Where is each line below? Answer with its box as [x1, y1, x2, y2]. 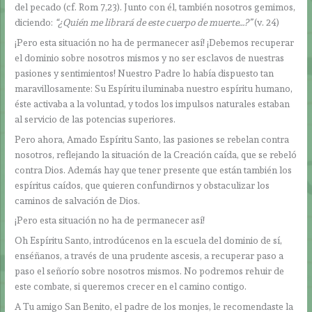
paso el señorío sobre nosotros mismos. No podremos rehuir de [15, 265, 285, 277]
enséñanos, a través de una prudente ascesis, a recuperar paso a [15, 250, 284, 262]
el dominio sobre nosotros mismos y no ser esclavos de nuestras [15, 52, 285, 63]
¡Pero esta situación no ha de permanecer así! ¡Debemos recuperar [15, 36, 295, 48]
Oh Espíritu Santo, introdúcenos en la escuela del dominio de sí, [15, 235, 283, 247]
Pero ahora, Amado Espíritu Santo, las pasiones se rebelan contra [15, 133, 290, 145]
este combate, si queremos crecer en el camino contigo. [15, 281, 247, 292]
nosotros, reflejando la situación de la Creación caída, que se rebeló [15, 148, 297, 160]
